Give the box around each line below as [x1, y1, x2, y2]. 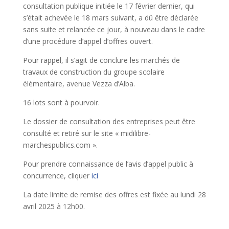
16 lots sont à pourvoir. [22, 97, 100, 107]
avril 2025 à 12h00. [22, 201, 85, 211]
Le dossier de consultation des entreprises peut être [22, 116, 195, 126]
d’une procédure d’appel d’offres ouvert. [22, 36, 153, 46]
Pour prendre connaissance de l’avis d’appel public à [22, 158, 193, 169]
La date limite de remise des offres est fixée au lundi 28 [22, 189, 206, 199]
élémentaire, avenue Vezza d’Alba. [22, 78, 135, 88]
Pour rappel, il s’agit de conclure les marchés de [22, 55, 180, 65]
